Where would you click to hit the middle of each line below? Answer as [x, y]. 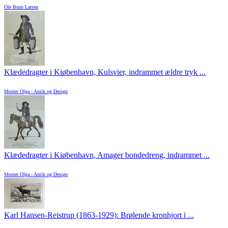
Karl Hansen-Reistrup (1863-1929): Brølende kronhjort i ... [99, 215]
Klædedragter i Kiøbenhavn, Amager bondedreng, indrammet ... [107, 155]
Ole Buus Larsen [21, 7]
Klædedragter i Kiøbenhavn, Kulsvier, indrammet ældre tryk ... [105, 72]
